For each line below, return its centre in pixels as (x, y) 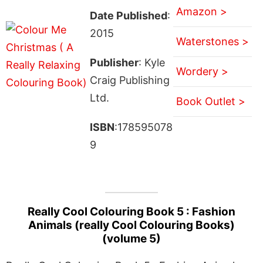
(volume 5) (131, 238)
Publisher (114, 62)
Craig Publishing (129, 80)
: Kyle (151, 62)
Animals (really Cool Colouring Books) (131, 225)
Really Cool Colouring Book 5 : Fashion (131, 211)
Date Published (128, 15)
